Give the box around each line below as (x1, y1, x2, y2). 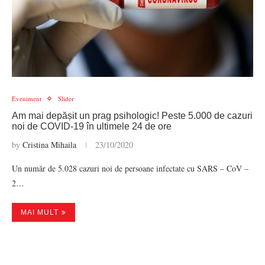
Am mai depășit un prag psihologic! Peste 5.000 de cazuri (12, 111, 253, 121)
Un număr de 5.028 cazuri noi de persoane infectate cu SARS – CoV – (12, 163, 248, 174)
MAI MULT (21, 208, 59, 216)
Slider (58, 94, 74, 103)
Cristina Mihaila (22, 139, 76, 150)
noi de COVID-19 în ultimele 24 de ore (12, 121, 172, 131)
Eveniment (12, 94, 41, 103)
